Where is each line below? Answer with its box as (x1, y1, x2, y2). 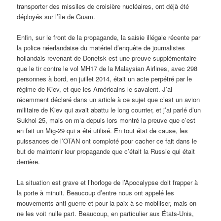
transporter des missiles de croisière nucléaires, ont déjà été (17, 1, 189, 11)
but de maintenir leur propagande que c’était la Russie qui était (17, 146, 195, 156)
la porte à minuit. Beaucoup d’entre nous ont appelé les (17, 188, 175, 198)
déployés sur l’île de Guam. (17, 11, 96, 21)
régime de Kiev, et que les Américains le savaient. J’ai (17, 84, 173, 94)
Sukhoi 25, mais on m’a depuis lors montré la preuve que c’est (17, 115, 196, 125)
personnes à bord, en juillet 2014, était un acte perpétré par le (17, 74, 192, 83)
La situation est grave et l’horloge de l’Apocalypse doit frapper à (17, 178, 198, 187)
